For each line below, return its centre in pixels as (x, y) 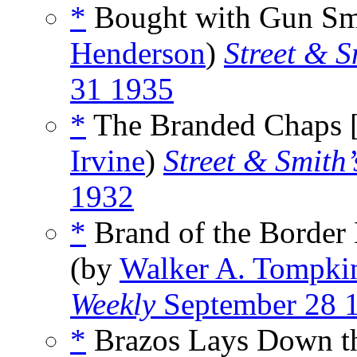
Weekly (113, 304)
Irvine (108, 161)
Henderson (138, 53)
